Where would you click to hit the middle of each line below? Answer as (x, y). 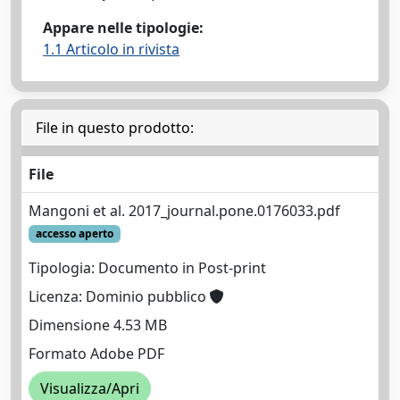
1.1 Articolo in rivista (111, 49)
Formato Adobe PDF (96, 354)
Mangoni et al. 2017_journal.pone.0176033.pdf (184, 211)
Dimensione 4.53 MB (98, 325)
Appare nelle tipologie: (123, 28)
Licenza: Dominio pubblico (119, 297)
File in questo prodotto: (115, 128)
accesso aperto (74, 233)
